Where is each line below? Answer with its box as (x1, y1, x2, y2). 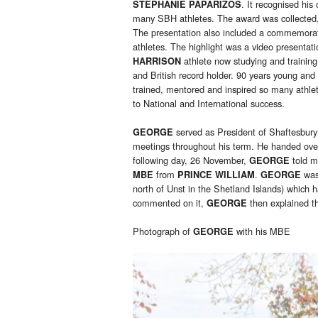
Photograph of (133, 224, 193, 238)
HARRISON (133, 55, 181, 68)
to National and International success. (133, 97, 285, 111)
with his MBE (234, 224, 290, 238)
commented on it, (133, 196, 207, 210)
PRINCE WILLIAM (177, 168, 255, 182)
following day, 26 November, (133, 153, 249, 168)
